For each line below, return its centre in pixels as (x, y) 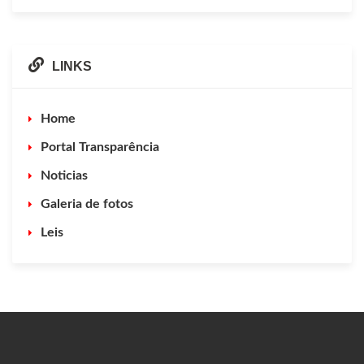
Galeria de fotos (87, 204)
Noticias (64, 176)
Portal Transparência (100, 147)
